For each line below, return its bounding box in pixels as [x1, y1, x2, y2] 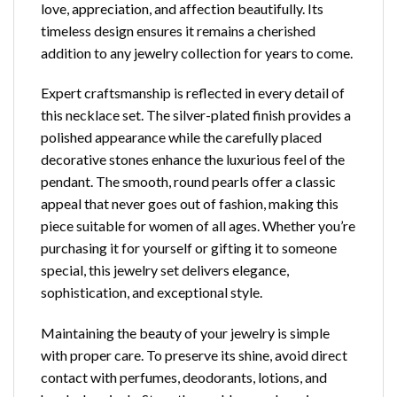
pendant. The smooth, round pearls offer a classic [41, 173, 336, 191]
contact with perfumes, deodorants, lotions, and [41, 369, 327, 386]
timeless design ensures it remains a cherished [41, 21, 315, 39]
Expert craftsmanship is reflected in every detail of [41, 84, 345, 102]
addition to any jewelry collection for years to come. [41, 43, 353, 61]
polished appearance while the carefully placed [41, 128, 322, 146]
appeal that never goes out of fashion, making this [41, 195, 339, 213]
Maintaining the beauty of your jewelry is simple [41, 324, 330, 342]
